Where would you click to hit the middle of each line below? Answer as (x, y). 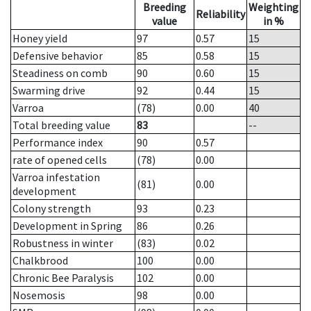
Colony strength (52, 209)
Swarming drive (49, 91)
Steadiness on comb (60, 73)
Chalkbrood (40, 261)
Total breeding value (61, 125)
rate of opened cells (60, 160)
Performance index (58, 143)
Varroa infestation (56, 177)
